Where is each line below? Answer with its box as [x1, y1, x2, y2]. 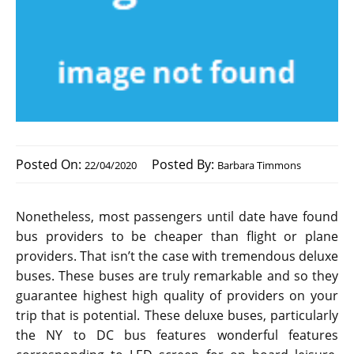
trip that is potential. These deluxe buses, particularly [16, 307, 338, 325]
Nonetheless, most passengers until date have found [16, 208, 338, 226]
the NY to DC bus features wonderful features [16, 326, 338, 345]
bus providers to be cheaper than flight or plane [16, 228, 338, 246]
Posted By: [152, 156, 217, 174]
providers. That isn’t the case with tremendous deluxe [16, 247, 338, 265]
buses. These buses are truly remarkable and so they [16, 267, 338, 285]
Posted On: [16, 156, 85, 174]
